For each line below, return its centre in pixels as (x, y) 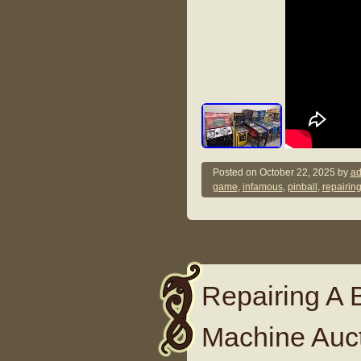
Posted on (236, 173)
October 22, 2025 (297, 173)
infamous (262, 187)
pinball (302, 187)
